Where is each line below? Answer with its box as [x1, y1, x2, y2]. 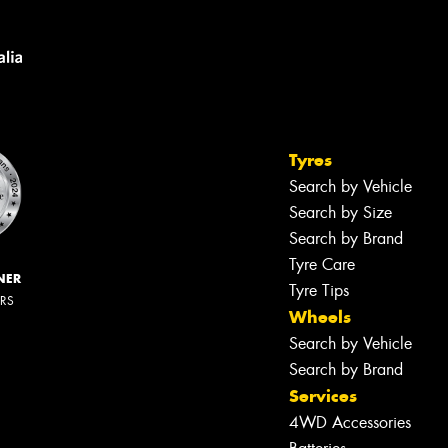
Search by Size [289, 202, 392, 224]
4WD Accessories [289, 412, 411, 434]
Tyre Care [289, 254, 355, 276]
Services [289, 385, 357, 408]
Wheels [289, 306, 351, 329]
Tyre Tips [289, 280, 349, 302]
